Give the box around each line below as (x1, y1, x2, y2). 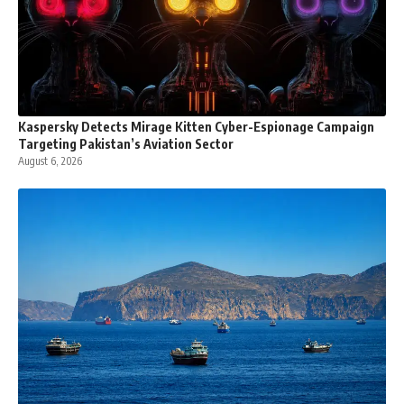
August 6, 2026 (18, 153, 82, 168)
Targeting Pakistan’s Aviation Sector (18, 135, 234, 151)
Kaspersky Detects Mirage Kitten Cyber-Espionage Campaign (18, 118, 374, 134)
